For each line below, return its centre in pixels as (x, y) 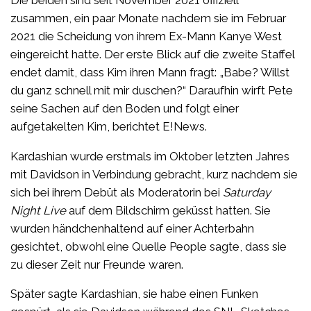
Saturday (247, 192)
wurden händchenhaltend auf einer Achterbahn (132, 228)
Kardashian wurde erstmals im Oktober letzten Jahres (150, 156)
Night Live (38, 210)
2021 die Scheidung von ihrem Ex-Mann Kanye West (146, 36)
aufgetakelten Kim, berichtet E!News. (109, 126)
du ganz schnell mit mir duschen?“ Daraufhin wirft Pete (152, 90)
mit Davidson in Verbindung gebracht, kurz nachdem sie (154, 174)
